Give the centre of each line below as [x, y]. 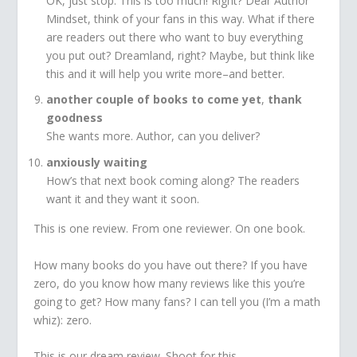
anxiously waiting [97, 163]
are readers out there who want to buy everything [175, 37]
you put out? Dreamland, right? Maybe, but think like [181, 55]
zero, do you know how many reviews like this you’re [170, 283]
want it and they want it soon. [123, 199]
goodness [75, 118]
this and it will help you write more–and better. [166, 73]
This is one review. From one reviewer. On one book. [170, 229]
